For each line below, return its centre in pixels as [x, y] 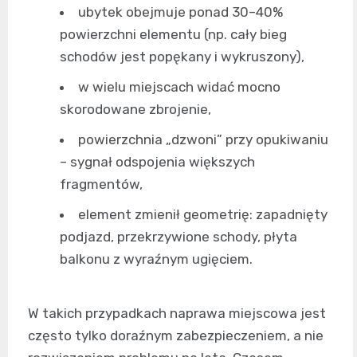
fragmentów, [101, 184]
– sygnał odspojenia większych [157, 162]
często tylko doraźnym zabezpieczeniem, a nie [176, 336]
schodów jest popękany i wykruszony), [182, 57]
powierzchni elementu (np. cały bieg [173, 35]
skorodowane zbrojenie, [135, 110]
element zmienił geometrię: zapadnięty [203, 215]
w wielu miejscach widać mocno [179, 87]
